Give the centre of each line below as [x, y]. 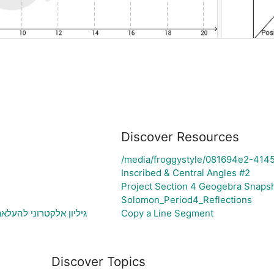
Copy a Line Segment [167, 213]
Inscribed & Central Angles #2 [185, 172]
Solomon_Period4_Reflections [186, 199]
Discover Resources [180, 136]
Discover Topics [98, 261]
